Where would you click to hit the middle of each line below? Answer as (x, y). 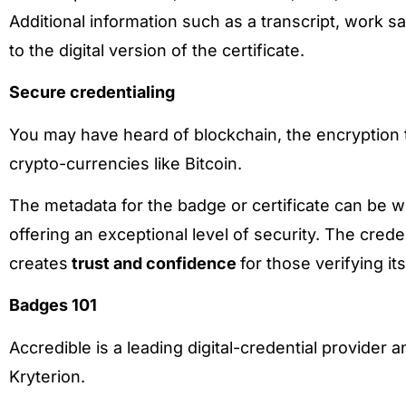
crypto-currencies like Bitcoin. (126, 163)
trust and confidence (154, 264)
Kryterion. (47, 376)
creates (39, 264)
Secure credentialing (92, 92)
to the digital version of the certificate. (157, 50)
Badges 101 (53, 305)
